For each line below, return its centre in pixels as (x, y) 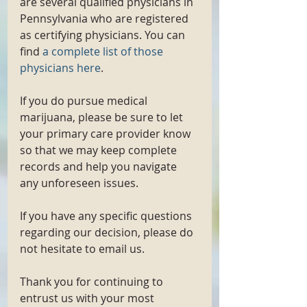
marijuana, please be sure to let (103, 117)
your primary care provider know (107, 134)
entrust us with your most (88, 298)
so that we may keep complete (100, 150)
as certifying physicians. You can (104, 35)
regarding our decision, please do (108, 232)
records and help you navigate (100, 167)
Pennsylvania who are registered (106, 19)
